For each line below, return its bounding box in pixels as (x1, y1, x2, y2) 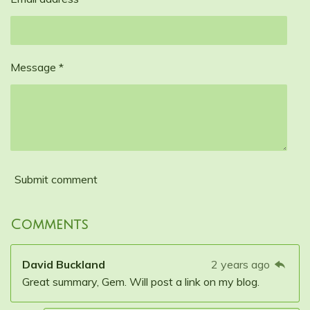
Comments (10, 217, 88, 232)
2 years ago (210, 257, 273, 272)
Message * (10, 60, 64, 75)
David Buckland (22, 257, 105, 272)
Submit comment (15, 172, 98, 186)
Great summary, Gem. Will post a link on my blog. (22, 275, 259, 289)
